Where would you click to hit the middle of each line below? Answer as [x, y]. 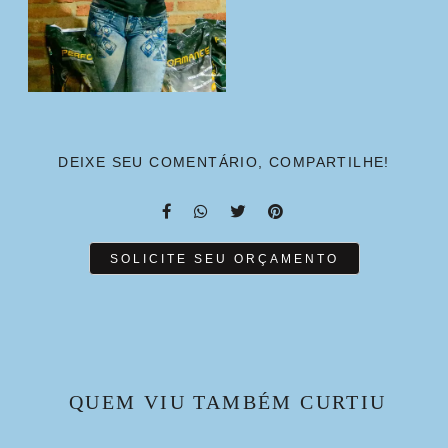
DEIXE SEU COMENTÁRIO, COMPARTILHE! [224, 162]
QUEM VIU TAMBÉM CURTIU [227, 402]
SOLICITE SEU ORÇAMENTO [224, 259]
